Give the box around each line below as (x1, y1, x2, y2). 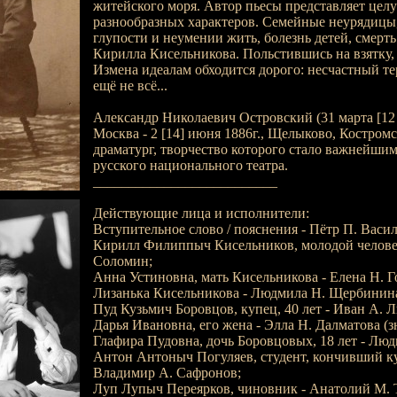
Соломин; (92, 253, 152, 269)
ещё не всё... (92, 78, 167, 93)
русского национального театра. (92, 158, 288, 173)
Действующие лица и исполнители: (92, 206, 309, 221)
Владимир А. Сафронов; (92, 365, 241, 380)
